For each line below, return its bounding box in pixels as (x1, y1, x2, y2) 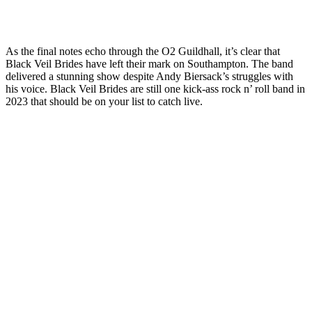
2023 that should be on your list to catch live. (6, 95, 203, 107)
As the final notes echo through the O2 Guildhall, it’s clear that (6, 45, 280, 57)
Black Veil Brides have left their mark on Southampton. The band (6, 57, 293, 70)
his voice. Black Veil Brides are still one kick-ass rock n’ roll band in (6, 82, 305, 95)
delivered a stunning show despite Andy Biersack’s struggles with (6, 70, 293, 82)
